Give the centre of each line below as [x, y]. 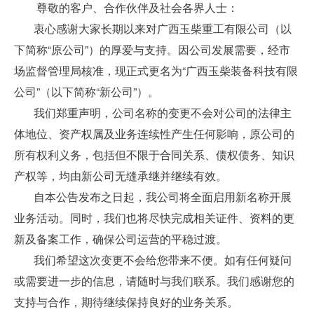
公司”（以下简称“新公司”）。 [87, 91]
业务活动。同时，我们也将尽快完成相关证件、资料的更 [154, 218]
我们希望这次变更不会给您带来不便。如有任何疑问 [153, 260]
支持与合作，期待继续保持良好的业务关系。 [126, 302]
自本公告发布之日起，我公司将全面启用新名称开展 [153, 197]
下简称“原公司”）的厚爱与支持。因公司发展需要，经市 [152, 49]
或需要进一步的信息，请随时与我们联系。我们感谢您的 [154, 281]
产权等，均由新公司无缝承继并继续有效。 [121, 176]
